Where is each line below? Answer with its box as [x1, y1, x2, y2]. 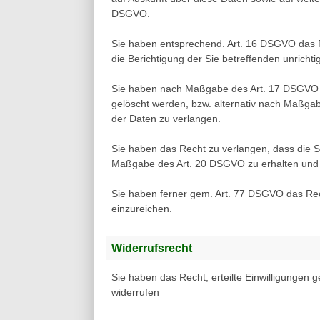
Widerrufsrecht [111, 241, 192, 255]
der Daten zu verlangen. [111, 113, 221, 125]
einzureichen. [111, 203, 172, 215]
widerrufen [111, 286, 159, 299]
